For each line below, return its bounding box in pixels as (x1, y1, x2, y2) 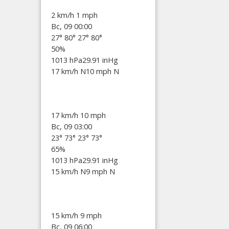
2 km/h (51, 10, 76, 20)
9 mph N (86, 166, 115, 176)
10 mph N (86, 66, 119, 76)
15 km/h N (51, 166, 86, 176)
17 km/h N (51, 66, 86, 76)
